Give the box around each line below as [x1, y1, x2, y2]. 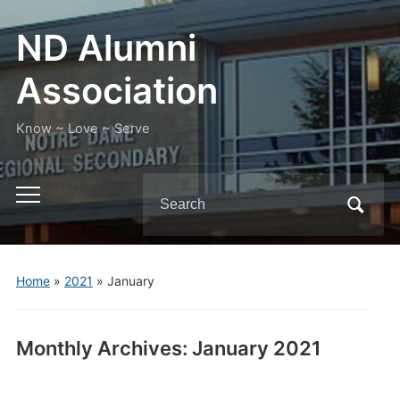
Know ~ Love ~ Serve [15, 121, 150, 137]
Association [15, 69, 218, 112]
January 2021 [191, 337, 321, 360]
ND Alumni [15, 26, 196, 70]
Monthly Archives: [15, 337, 192, 360]
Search [142, 179, 189, 196]
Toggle [14, 189, 62, 207]
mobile [14, 214, 61, 232]
